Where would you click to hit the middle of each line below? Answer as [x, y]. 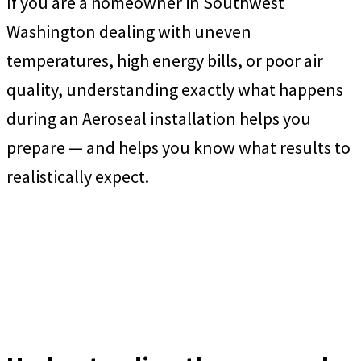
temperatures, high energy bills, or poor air [165, 61]
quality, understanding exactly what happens [175, 90]
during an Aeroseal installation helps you [159, 119]
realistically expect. [78, 177]
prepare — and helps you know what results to [178, 148]
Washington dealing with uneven [129, 32]
